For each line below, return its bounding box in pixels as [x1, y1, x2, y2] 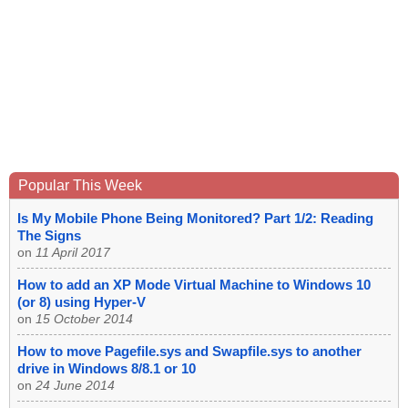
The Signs [17, 228, 81, 244]
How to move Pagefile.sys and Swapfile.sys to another [17, 343, 362, 360]
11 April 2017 [36, 245, 110, 260]
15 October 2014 [36, 311, 133, 327]
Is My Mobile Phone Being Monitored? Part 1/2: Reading [17, 210, 373, 227]
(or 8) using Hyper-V [17, 294, 146, 311]
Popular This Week [18, 178, 142, 194]
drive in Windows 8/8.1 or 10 [17, 361, 196, 377]
